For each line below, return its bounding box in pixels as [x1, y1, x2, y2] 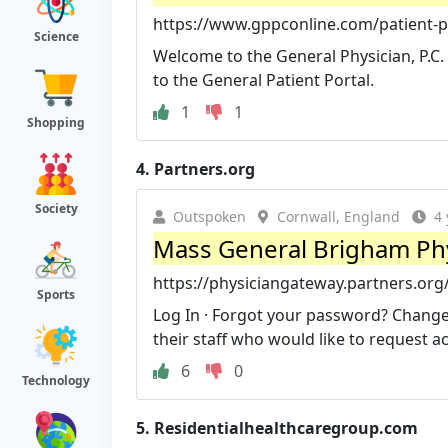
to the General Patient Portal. [153, 68, 374, 91]
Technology [22, 372, 90, 389]
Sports [37, 286, 75, 303]
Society [34, 200, 78, 217]
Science [33, 28, 79, 45]
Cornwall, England [277, 206, 400, 226]
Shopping [27, 114, 85, 131]
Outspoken [173, 206, 246, 226]
